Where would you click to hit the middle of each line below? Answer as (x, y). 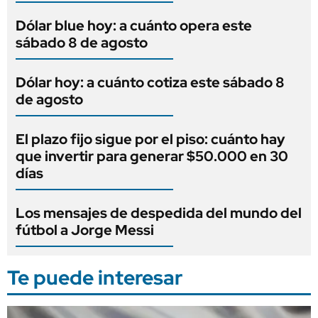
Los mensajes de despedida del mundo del (159, 213)
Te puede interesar (95, 277)
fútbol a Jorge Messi (85, 230)
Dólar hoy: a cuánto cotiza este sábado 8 (150, 82)
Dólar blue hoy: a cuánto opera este (134, 25)
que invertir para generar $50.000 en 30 (152, 156)
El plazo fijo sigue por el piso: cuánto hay (150, 139)
